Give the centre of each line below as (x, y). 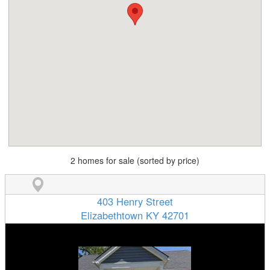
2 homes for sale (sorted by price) (135, 161)
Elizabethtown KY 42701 (135, 215)
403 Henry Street (135, 202)
